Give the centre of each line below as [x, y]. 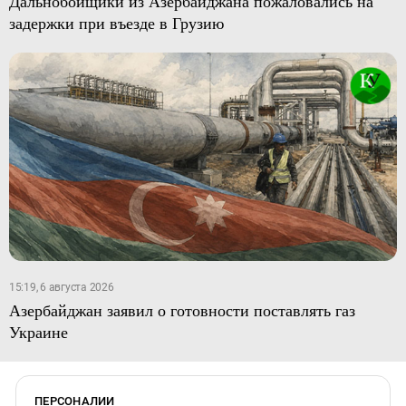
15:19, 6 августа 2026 [61, 288]
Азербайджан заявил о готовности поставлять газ [182, 310]
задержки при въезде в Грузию [116, 22]
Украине [38, 332]
